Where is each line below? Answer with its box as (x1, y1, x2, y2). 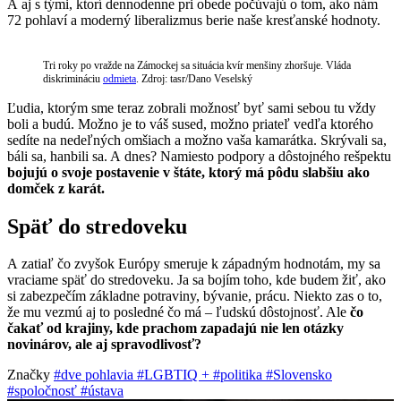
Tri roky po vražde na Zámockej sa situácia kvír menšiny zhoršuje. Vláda (43, 58, 351, 72)
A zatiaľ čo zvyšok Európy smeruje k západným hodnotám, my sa (7, 256, 384, 272)
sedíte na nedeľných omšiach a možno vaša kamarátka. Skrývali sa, (7, 132, 387, 148)
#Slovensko (266, 367, 332, 383)
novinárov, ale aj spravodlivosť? (7, 337, 201, 353)
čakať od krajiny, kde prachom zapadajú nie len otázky (7, 320, 344, 337)
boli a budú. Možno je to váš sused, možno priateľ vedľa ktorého (7, 115, 373, 132)
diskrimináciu (43, 72, 103, 85)
